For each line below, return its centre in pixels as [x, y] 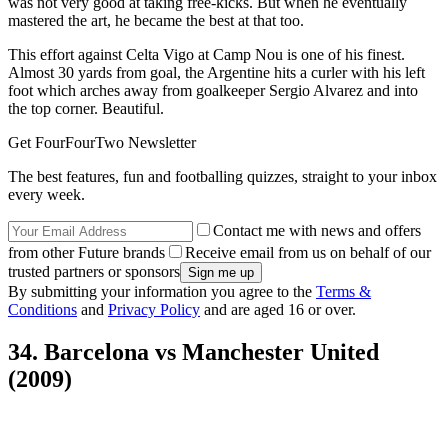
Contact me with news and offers [317, 231]
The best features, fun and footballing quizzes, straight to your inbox [222, 177]
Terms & [343, 292]
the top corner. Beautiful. [86, 109]
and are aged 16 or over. [278, 310]
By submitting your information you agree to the [162, 292]
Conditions [42, 310]
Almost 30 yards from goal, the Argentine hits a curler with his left [216, 73]
